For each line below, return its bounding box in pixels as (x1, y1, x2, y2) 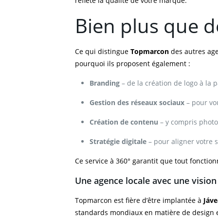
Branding (90, 78, 120, 88)
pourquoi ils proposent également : (75, 59, 190, 68)
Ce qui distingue (75, 47, 130, 56)
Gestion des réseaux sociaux (90, 98, 184, 107)
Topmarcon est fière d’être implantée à (75, 196, 203, 205)
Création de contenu (90, 117, 158, 127)
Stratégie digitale (90, 137, 146, 146)
